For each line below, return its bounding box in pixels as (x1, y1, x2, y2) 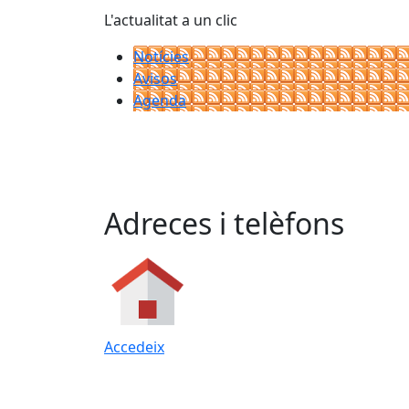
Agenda (133, 90, 186, 110)
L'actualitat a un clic (104, 10, 237, 30)
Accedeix (104, 337, 164, 357)
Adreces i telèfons (104, 204, 344, 243)
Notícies (133, 47, 189, 67)
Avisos (133, 68, 177, 89)
